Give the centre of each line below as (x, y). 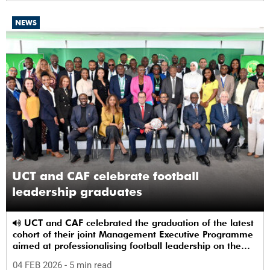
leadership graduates (77, 192)
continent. (34, 258)
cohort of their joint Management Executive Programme (133, 235)
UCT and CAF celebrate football (105, 176)
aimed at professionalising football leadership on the (127, 246)
